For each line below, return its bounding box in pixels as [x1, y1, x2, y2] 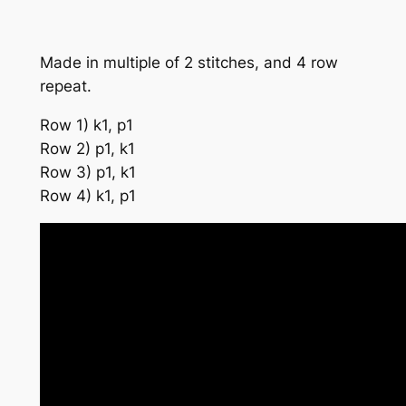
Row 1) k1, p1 [39, 116, 133, 135]
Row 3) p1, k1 [39, 163, 136, 182]
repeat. [39, 77, 92, 96]
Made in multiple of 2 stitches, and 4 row [39, 53, 338, 72]
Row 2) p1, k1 [39, 140, 135, 159]
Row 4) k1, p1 [39, 187, 136, 206]
